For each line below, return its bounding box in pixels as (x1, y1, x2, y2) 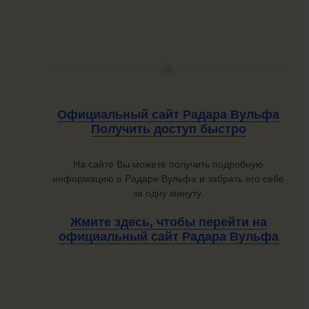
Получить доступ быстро (90, 122, 246, 136)
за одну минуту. (133, 187, 203, 199)
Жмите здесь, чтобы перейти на (70, 215, 267, 229)
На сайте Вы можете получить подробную (73, 158, 263, 170)
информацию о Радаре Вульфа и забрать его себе (52, 172, 284, 184)
